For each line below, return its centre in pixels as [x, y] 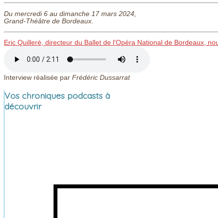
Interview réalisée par [38, 78]
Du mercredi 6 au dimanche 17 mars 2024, [70, 14]
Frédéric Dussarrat [101, 78]
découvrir [23, 106]
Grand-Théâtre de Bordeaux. [49, 21]
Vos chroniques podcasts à [57, 95]
